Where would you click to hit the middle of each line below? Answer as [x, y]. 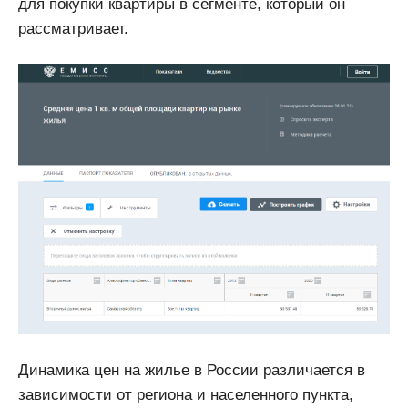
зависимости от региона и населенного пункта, [186, 394]
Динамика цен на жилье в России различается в [192, 370]
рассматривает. [73, 28]
